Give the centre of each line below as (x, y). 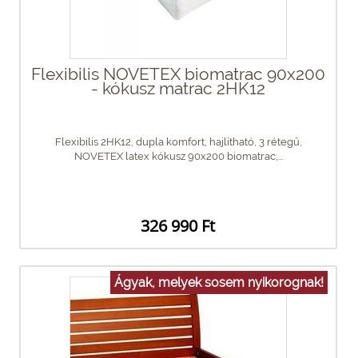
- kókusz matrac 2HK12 (178, 89)
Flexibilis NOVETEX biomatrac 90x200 (178, 74)
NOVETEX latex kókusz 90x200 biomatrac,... (178, 157)
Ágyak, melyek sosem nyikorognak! (219, 283)
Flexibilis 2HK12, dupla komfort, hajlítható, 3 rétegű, (178, 142)
